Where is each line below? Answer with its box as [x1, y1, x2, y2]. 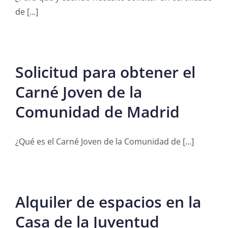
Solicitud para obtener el [15, 62, 195, 83]
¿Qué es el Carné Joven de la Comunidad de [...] [15, 136, 194, 148]
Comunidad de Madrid [15, 101, 180, 123]
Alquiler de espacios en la [15, 191, 201, 213]
